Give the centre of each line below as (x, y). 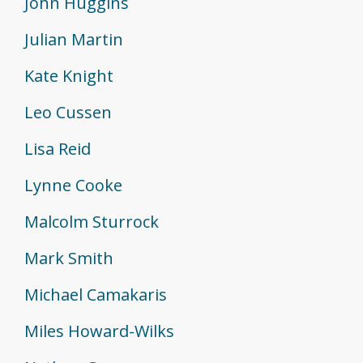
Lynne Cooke (73, 186)
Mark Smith (69, 258)
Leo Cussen (68, 113)
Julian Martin (74, 40)
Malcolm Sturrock (92, 222)
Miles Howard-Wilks (99, 331)
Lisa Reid (58, 149)
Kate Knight (69, 76)
